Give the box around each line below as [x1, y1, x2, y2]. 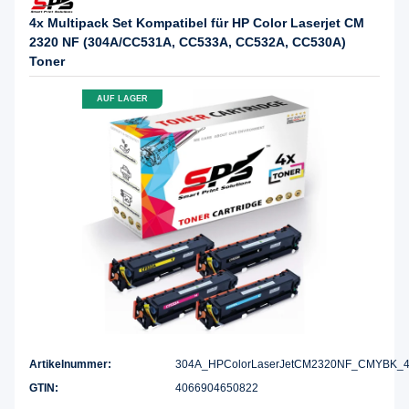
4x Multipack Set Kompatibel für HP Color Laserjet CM [29, 15, 364, 30]
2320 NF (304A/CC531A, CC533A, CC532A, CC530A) [29, 34, 346, 49]
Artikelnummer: [29, 358, 111, 372]
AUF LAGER [97, 94, 148, 104]
